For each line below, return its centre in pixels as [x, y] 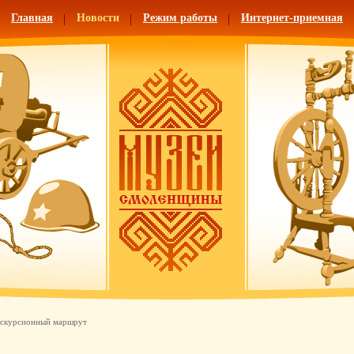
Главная [32, 18]
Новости [98, 18]
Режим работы [180, 18]
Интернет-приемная [292, 18]
